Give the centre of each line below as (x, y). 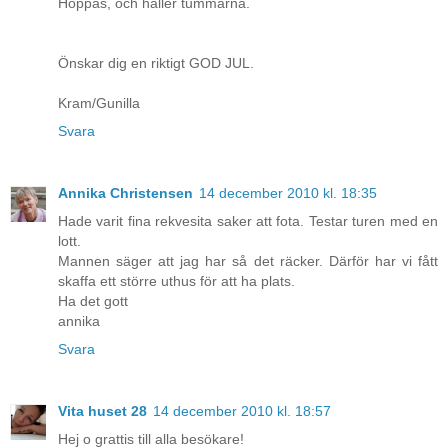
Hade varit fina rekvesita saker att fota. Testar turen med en (248, 220)
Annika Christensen (125, 192)
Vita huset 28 (102, 410)
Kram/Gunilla (99, 102)
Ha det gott (93, 300)
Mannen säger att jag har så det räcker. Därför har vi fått (248, 260)
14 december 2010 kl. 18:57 (242, 410)
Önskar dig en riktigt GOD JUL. (156, 62)
